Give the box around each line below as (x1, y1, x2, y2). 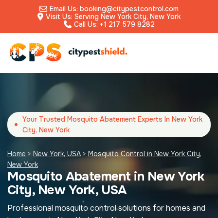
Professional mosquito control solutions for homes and (7, 203, 205, 213)
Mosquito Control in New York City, (88, 149, 201, 158)
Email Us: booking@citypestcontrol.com (50, 4, 179, 13)
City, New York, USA (7, 182, 127, 198)
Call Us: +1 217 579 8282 (73, 20, 155, 29)
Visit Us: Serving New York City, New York (46, 12, 181, 21)
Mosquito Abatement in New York (7, 168, 204, 184)
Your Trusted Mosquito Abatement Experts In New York (22, 115, 202, 124)
